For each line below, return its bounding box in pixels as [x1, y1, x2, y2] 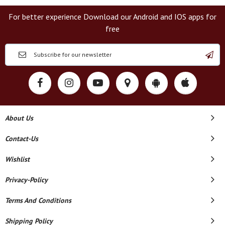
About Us [5, 113, 33, 123]
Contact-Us [5, 134, 38, 143]
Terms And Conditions [5, 195, 71, 205]
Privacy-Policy [5, 175, 48, 184]
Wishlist [5, 154, 30, 164]
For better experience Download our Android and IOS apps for [9, 11, 216, 22]
